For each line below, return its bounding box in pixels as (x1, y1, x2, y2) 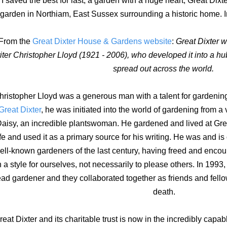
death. (153, 187, 175, 196)
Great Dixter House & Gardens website (32, 37, 172, 46)
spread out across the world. (112, 64, 216, 73)
